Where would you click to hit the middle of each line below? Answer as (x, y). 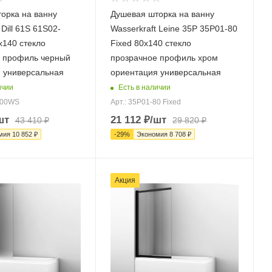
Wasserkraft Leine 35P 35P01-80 (174, 29)
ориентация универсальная (166, 73)
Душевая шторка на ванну (163, 14)
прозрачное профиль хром (165, 58)
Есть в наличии (145, 87)
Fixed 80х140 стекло (151, 43)
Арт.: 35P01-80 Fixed (146, 102)
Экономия (153, 134)
